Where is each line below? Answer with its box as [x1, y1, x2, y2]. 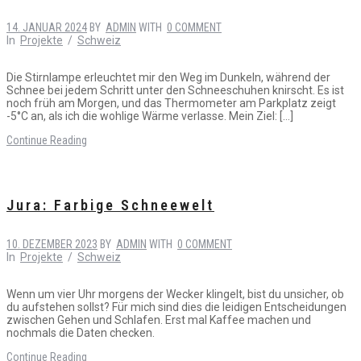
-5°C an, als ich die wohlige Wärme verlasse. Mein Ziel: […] [6, 110, 293, 123]
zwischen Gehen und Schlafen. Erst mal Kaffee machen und [6, 313, 311, 327]
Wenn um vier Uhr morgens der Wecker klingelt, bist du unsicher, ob [6, 288, 344, 301]
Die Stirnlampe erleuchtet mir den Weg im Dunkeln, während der [6, 71, 330, 85]
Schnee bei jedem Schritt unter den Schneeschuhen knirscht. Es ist [6, 84, 344, 98]
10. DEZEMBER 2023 [6, 238, 98, 251]
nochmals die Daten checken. [6, 326, 155, 340]
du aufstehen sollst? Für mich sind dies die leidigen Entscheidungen [6, 301, 346, 314]
